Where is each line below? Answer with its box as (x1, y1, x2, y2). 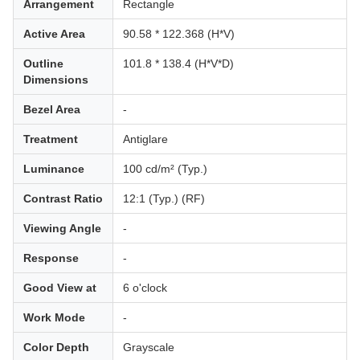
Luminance (23, 162, 84, 175)
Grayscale (123, 341, 174, 354)
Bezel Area (23, 103, 80, 116)
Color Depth (23, 341, 89, 354)
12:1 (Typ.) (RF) (123, 192, 205, 205)
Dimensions (23, 73, 88, 86)
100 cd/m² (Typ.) (123, 162, 207, 175)
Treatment (23, 133, 78, 145)
